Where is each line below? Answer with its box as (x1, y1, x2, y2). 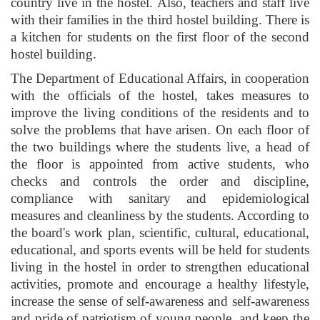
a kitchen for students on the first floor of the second (11, 29, 309, 44)
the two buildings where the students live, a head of (11, 139, 309, 154)
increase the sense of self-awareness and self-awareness (11, 294, 309, 309)
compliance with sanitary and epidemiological (11, 191, 309, 206)
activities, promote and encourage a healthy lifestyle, (11, 276, 309, 291)
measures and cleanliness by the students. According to (11, 208, 309, 223)
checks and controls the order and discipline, (11, 174, 309, 189)
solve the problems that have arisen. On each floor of (11, 122, 309, 137)
